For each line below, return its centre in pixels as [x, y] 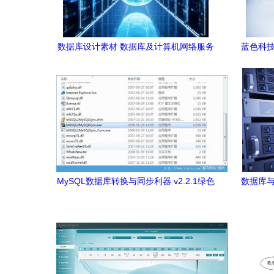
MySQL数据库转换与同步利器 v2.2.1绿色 [136, 181]
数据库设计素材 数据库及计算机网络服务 [136, 46]
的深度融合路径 [136, 65]
